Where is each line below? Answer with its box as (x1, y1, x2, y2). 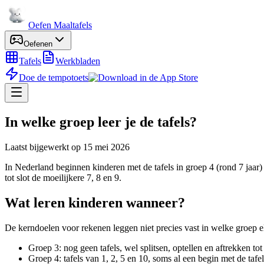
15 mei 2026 (83, 141, 130, 152)
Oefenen (24, 39, 52, 48)
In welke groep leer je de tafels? (5, 114, 197, 130)
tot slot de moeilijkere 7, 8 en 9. (5, 172, 121, 183)
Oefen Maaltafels (28, 20, 92, 30)
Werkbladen (55, 56, 100, 66)
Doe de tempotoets (19, 72, 88, 82)
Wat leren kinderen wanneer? (5, 194, 185, 210)
